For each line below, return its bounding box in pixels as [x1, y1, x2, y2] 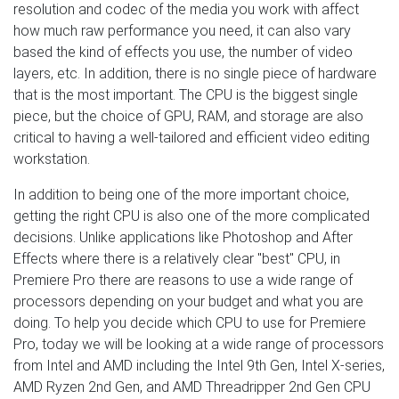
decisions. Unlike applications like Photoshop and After [13, 228, 353, 246]
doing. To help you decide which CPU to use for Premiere [13, 313, 366, 331]
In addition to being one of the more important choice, [13, 185, 349, 203]
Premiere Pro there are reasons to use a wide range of [13, 271, 353, 289]
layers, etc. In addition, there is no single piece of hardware [13, 64, 377, 82]
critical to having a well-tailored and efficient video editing [13, 128, 370, 146]
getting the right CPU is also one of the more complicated [13, 207, 370, 224]
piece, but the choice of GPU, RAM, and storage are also [13, 107, 363, 125]
